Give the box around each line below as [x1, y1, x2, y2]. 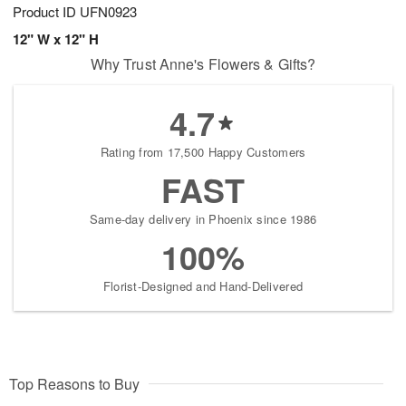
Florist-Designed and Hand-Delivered [102, 277, 304, 295]
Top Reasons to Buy [9, 373, 140, 395]
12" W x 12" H [13, 29, 99, 50]
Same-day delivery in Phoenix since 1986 [89, 210, 317, 228]
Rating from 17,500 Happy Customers [100, 143, 306, 161]
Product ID [13, 2, 80, 22]
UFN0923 [80, 2, 137, 22]
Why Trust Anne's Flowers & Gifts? [90, 53, 316, 75]
